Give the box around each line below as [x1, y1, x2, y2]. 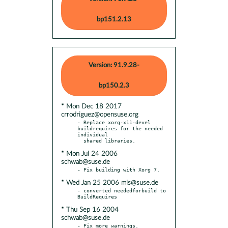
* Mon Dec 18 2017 [61, 103, 122, 110]
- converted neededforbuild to [77, 187, 166, 193]
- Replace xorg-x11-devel [77, 119, 151, 125]
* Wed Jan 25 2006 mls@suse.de [61, 179, 158, 186]
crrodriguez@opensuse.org [61, 111, 138, 118]
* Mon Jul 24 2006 [61, 150, 118, 157]
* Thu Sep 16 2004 [61, 206, 119, 213]
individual [77, 131, 108, 137]
